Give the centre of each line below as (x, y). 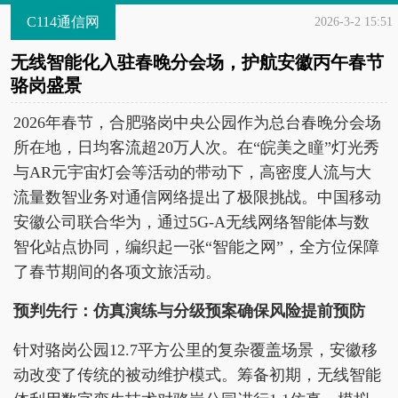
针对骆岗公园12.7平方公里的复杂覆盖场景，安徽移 (195, 350)
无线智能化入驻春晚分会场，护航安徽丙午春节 (197, 62)
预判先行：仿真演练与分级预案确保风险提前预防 (189, 311)
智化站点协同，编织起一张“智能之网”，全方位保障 (196, 247)
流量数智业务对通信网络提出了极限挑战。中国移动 (197, 197)
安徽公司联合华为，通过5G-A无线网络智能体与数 (191, 222)
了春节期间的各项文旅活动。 (117, 272)
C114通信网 (63, 22)
